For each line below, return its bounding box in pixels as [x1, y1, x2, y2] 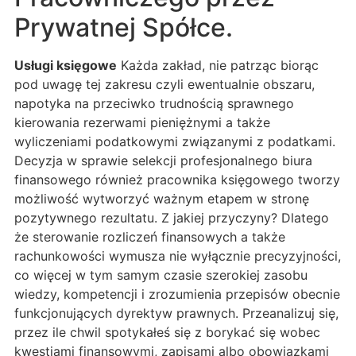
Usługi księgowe [14, 57, 117, 74]
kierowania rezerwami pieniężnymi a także [14, 114, 270, 131]
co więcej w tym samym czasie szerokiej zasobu [14, 267, 308, 284]
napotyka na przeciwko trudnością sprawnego [14, 95, 294, 112]
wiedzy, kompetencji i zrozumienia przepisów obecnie [14, 286, 340, 303]
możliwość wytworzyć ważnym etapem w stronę [14, 191, 309, 207]
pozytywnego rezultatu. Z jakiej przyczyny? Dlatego [14, 210, 329, 226]
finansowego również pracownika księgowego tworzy [14, 172, 340, 188]
